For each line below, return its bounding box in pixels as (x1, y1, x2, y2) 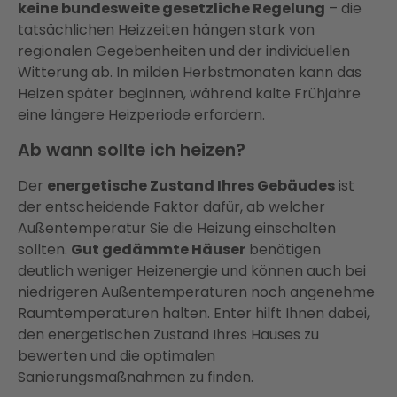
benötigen (245, 238, 321, 260)
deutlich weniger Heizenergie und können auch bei (18, 260, 366, 281)
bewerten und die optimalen (18, 345, 215, 366)
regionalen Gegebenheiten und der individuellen (18, 40, 350, 61)
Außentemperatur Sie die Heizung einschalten (18, 217, 336, 238)
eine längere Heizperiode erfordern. (18, 104, 265, 125)
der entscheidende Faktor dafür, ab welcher (18, 196, 325, 217)
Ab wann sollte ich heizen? (18, 137, 245, 162)
